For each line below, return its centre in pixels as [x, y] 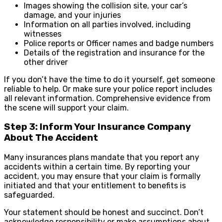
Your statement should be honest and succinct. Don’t [104, 213]
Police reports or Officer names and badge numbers [119, 43]
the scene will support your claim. [66, 108]
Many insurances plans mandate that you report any [102, 158]
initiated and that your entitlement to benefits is [95, 186]
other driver [46, 62]
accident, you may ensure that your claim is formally [102, 176]
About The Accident [51, 138]
